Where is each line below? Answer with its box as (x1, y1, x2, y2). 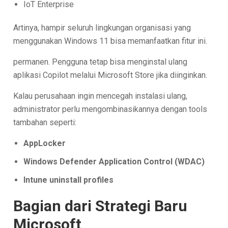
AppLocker (23, 138, 66, 148)
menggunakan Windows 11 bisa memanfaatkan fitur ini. (13, 36, 208, 46)
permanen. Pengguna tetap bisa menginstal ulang (13, 56, 188, 67)
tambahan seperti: (13, 117, 77, 127)
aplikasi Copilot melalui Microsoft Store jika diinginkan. (13, 70, 208, 80)
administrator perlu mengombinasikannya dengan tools (13, 104, 208, 114)
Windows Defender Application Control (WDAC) (23, 156, 205, 166)
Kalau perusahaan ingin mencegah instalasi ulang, (13, 91, 188, 101)
